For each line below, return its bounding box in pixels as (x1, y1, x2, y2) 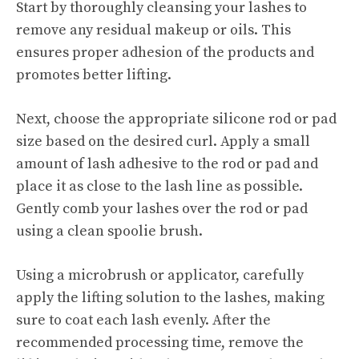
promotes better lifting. (16, 66, 171, 84)
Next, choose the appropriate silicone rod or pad (16, 110, 337, 128)
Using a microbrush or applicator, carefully (16, 266, 304, 284)
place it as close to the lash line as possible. (16, 177, 303, 196)
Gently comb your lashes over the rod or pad (16, 200, 308, 218)
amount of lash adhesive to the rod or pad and (16, 155, 318, 173)
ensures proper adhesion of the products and (16, 43, 314, 62)
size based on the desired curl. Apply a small (16, 132, 310, 151)
